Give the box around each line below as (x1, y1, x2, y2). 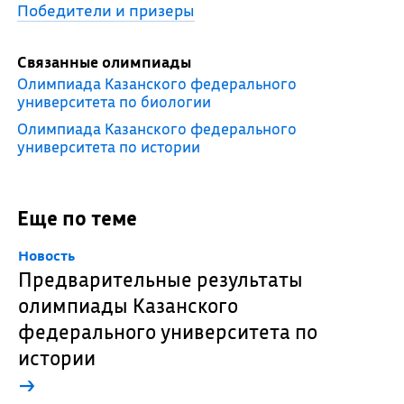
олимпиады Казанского (17, 292, 238, 318)
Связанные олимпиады (16, 52, 191, 71)
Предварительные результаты (17, 266, 303, 292)
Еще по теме (16, 205, 137, 231)
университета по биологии (16, 92, 211, 111)
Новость (17, 246, 75, 264)
